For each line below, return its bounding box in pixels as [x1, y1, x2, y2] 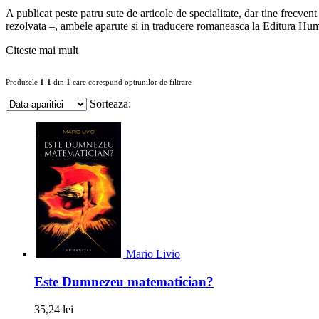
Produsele [6, 78, 40, 87]
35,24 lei [34, 303, 73, 315]
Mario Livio [126, 248, 180, 261]
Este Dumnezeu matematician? [34, 274, 214, 290]
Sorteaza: [90, 98, 131, 110]
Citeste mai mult [6, 44, 78, 57]
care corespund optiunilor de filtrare [70, 78, 192, 87]
